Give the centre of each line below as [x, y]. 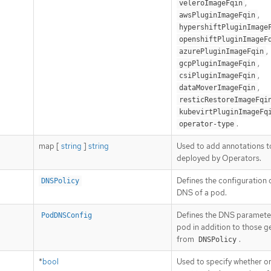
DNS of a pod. [202, 193]
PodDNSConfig [67, 216]
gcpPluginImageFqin [217, 64]
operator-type [207, 124]
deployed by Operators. [219, 158]
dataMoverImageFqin [217, 88]
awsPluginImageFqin [217, 15]
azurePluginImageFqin [221, 52]
